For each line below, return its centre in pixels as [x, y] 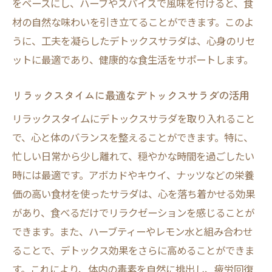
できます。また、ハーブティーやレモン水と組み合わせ [132, 231]
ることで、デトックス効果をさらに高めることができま [133, 250]
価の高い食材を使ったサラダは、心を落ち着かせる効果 [134, 194]
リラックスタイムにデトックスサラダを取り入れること [134, 118]
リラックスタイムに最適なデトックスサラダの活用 [131, 95]
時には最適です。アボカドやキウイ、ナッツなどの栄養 [133, 175]
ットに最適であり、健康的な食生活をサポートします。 [133, 59]
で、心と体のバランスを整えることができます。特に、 [133, 137]
